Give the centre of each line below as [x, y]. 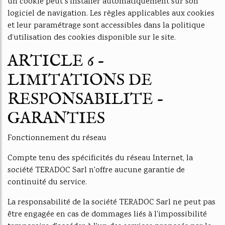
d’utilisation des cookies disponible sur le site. [92, 38]
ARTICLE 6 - [56, 62]
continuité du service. [47, 183]
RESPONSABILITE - [86, 100]
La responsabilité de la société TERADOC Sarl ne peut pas [111, 203]
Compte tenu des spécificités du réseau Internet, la [100, 158]
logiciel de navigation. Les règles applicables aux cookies [111, 14]
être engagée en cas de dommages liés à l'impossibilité [107, 215]
